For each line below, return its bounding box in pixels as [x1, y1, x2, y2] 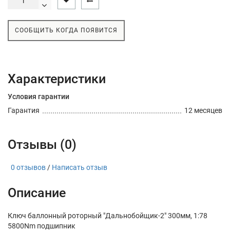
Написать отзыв [52, 163, 107, 171]
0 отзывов [8, 163, 46, 171]
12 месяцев [184, 106, 222, 114]
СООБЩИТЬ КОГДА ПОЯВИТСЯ [15, 27, 118, 34]
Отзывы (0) [8, 137, 76, 152]
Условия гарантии [8, 92, 69, 101]
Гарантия [8, 106, 40, 114]
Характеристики [8, 71, 106, 86]
